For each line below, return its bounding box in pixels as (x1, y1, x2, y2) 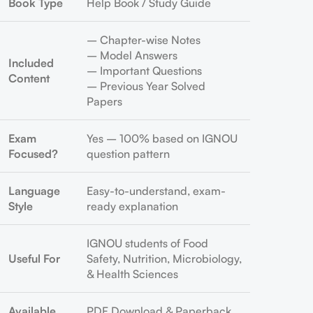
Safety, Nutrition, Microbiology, (87, 252, 242, 265)
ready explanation (87, 199, 178, 213)
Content (8, 71, 50, 85)
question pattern (87, 147, 170, 161)
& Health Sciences (87, 267, 178, 281)
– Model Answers (87, 48, 177, 62)
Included (8, 56, 54, 70)
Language (8, 184, 60, 198)
